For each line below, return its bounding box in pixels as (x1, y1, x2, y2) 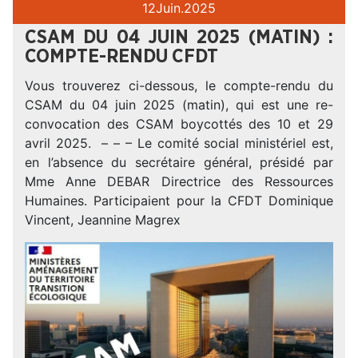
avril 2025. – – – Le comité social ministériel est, (25, 135, 333, 152)
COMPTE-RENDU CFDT (25, 47, 218, 67)
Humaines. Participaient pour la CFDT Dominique (25, 193, 333, 209)
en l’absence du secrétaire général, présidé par (25, 154, 333, 171)
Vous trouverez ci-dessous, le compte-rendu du (25, 78, 333, 94)
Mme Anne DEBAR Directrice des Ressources (25, 173, 333, 190)
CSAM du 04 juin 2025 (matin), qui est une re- (25, 97, 333, 113)
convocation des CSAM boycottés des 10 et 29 (25, 116, 333, 133)
